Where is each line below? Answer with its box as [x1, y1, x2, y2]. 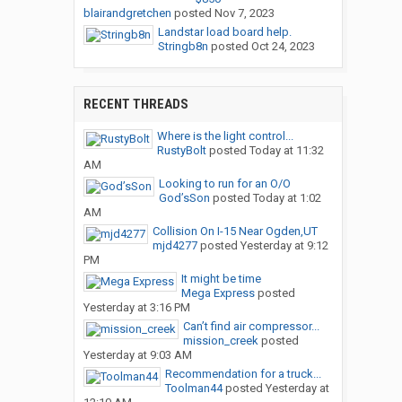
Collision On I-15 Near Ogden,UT [152, 224, 318, 239]
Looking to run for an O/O [158, 177, 291, 191]
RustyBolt [156, 144, 206, 158]
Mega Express [180, 286, 255, 301]
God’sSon [158, 191, 210, 205]
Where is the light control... [156, 129, 293, 144]
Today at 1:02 [252, 191, 321, 205]
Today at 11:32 [249, 144, 324, 158]
